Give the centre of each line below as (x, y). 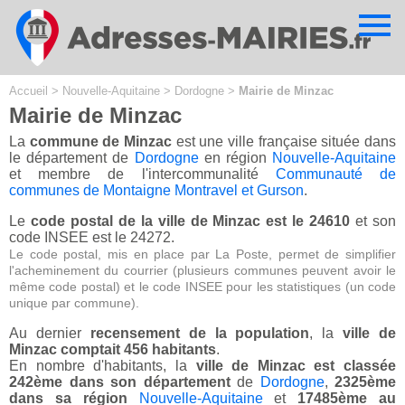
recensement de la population (200, 334)
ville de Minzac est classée (296, 366)
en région (235, 158)
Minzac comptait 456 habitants (113, 350)
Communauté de (336, 174)
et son (373, 221)
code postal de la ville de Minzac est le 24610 (190, 221)
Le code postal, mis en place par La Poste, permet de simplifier (202, 254)
